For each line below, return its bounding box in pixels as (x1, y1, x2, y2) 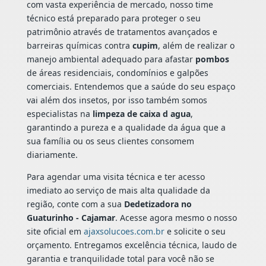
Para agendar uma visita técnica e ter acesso (26, 171, 205, 183)
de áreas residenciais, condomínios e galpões (26, 67, 208, 79)
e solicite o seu (164, 226, 226, 237)
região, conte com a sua (26, 198, 124, 210)
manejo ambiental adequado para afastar (26, 53, 195, 65)
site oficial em (26, 226, 84, 237)
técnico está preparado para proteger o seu (26, 12, 201, 24)
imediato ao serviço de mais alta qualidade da (26, 185, 210, 197)
